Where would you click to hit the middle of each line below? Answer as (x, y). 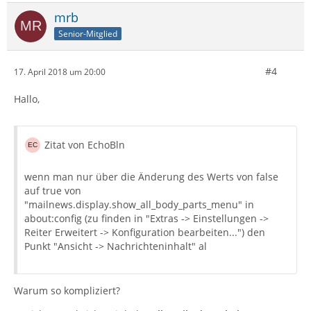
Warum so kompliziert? (67, 291)
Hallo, (27, 99)
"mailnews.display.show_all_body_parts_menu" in (139, 204)
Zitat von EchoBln (85, 145)
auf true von (53, 191)
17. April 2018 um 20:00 (60, 72)
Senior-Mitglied (88, 33)
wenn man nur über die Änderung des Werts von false (151, 177)
